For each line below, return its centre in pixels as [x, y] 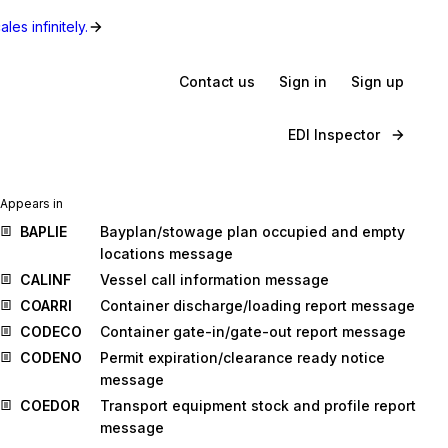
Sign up [377, 81]
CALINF [45, 279]
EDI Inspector [334, 134]
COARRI [46, 305]
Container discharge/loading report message [257, 305]
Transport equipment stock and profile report [258, 405]
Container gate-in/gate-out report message [253, 331]
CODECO [51, 331]
